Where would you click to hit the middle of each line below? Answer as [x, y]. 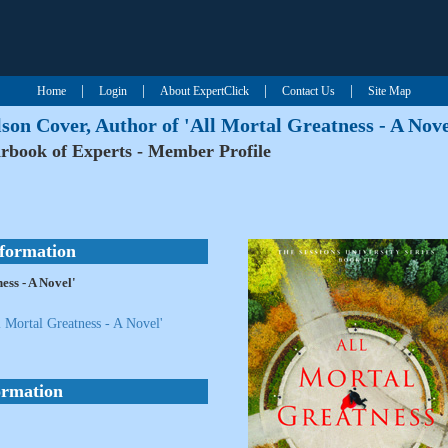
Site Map [389, 91]
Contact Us [308, 91]
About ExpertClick [204, 91]
